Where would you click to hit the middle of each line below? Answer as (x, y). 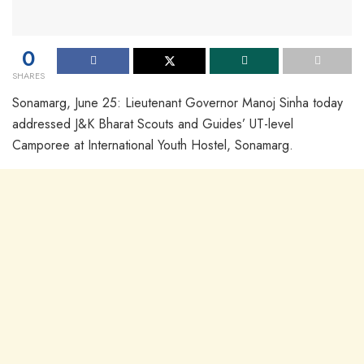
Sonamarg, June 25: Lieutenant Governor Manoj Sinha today (178, 102)
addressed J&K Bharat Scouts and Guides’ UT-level (153, 123)
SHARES (28, 75)
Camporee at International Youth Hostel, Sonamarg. (153, 145)
